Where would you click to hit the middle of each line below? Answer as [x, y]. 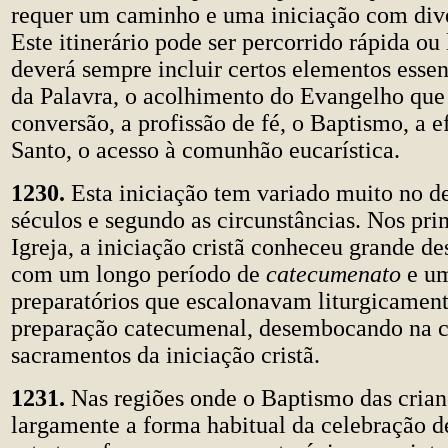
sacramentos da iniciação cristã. [165, 355]
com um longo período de [138, 274]
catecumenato [336, 274]
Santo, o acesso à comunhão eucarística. [205, 150]
